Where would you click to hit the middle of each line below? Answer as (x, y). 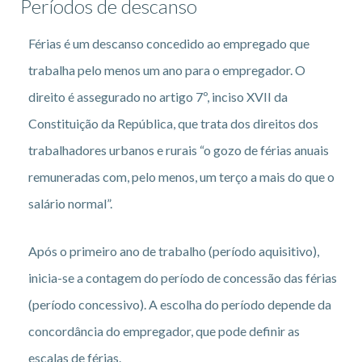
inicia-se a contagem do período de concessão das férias (183, 277)
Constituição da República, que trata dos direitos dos (173, 123)
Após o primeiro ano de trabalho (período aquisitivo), (174, 250)
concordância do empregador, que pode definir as (164, 330)
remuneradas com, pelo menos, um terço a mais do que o (181, 176)
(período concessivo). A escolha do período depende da (180, 304)
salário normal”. (70, 203)
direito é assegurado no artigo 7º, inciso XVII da (158, 96)
